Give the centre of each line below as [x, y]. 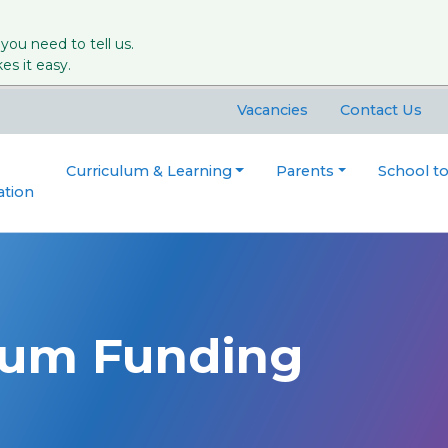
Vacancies [272, 110]
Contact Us [381, 110]
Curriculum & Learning [148, 171]
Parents [305, 171]
